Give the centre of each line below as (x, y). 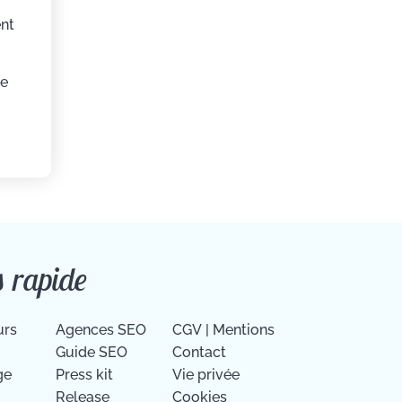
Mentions (244, 329)
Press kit (85, 374)
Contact (200, 352)
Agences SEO (101, 329)
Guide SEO (92, 352)
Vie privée (206, 374)
